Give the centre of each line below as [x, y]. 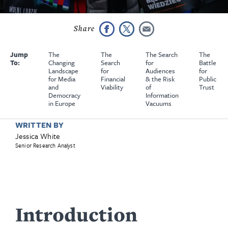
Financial [113, 79]
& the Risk [160, 79]
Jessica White [38, 136]
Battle [208, 63]
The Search [162, 54]
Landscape [63, 71]
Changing [62, 63]
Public [208, 79]
